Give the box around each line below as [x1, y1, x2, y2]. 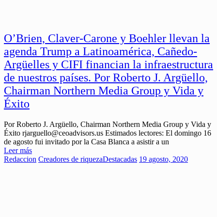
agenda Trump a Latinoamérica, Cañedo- [4, 45, 197, 58]
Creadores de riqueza [38, 155, 103, 164]
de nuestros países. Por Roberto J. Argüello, [4, 71, 208, 84]
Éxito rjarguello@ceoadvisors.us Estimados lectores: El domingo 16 [4, 129, 211, 138]
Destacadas [103, 155, 137, 164]
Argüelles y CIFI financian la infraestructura [4, 58, 213, 71]
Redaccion [4, 155, 36, 164]
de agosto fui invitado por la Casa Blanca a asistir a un [4, 138, 169, 146]
